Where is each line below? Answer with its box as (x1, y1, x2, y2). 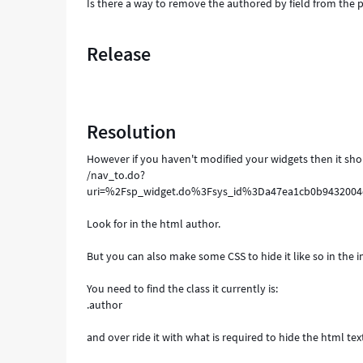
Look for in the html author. (87, 216, 221, 231)
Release (87, 41, 152, 66)
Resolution (87, 119, 177, 144)
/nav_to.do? (87, 168, 146, 182)
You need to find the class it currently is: (87, 281, 279, 296)
